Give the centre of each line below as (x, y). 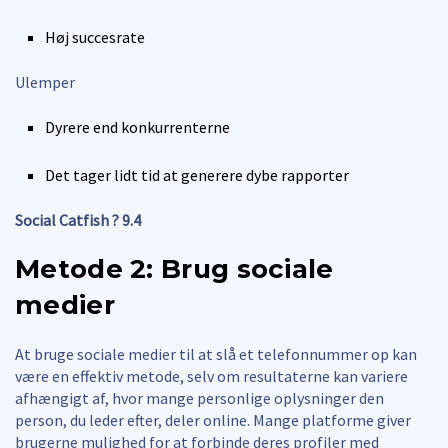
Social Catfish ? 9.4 (78, 219)
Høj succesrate (95, 36)
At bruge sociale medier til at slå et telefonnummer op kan (216, 353)
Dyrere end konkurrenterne (137, 126)
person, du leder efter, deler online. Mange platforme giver (213, 419)
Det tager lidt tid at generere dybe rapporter (197, 174)
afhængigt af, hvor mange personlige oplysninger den (199, 397)
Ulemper (45, 81)
